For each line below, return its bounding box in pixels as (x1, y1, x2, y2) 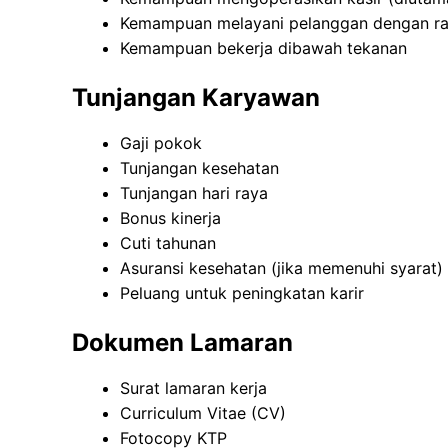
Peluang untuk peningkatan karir (120, 283, 364, 304)
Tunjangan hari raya (120, 183, 268, 204)
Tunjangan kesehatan (120, 158, 279, 179)
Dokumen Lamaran (72, 328, 293, 358)
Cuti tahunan (120, 233, 216, 254)
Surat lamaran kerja (120, 378, 267, 399)
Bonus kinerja (120, 208, 221, 229)
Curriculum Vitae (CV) (120, 403, 286, 424)
